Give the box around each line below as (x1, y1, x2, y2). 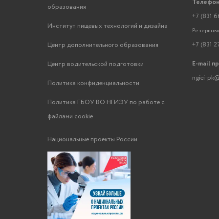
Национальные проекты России (47, 135, 137, 144)
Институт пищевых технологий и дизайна (47, 22, 168, 31)
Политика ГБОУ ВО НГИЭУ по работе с (47, 98, 165, 107)
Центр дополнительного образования (47, 41, 158, 50)
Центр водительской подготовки (47, 60, 144, 69)
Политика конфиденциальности (47, 79, 139, 88)
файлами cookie (47, 112, 93, 121)
